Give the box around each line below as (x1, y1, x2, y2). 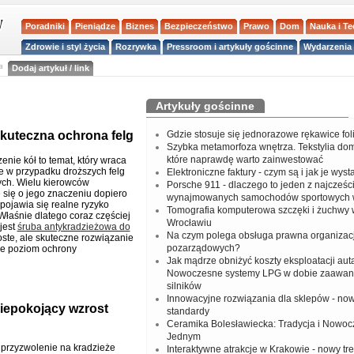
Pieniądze (75, 21, 116, 31)
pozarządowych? (166, 243, 240, 254)
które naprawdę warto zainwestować (166, 154, 323, 165)
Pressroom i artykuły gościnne (167, 41, 294, 51)
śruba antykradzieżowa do (17, 221, 130, 232)
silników (166, 281, 201, 292)
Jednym (166, 331, 201, 342)
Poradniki (25, 21, 66, 31)
